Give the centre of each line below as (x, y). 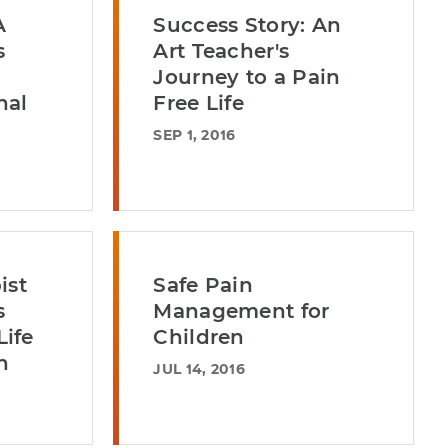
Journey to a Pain (247, 77)
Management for (241, 311)
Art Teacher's (221, 51)
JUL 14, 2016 (199, 369)
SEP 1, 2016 (194, 135)
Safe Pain (203, 285)
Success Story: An (247, 25)
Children (199, 337)
